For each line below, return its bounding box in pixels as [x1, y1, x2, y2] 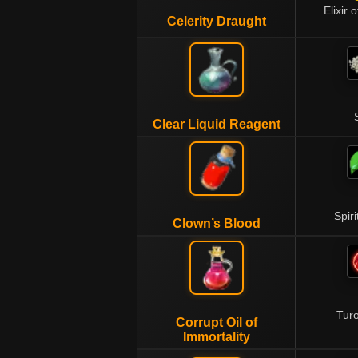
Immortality [182, 330, 250, 344]
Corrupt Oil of [175, 316, 257, 329]
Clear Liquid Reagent [152, 117, 280, 131]
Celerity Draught [166, 14, 266, 28]
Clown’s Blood [172, 217, 261, 230]
